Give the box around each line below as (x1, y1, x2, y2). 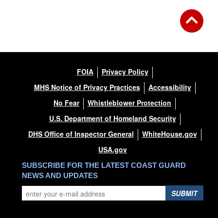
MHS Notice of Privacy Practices (34, 82, 140, 92)
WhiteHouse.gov (142, 129, 197, 139)
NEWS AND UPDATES (22, 171, 98, 180)
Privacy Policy (101, 67, 148, 77)
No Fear (54, 98, 79, 108)
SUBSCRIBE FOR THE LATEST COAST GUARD (22, 161, 186, 170)
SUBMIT (171, 188, 198, 199)
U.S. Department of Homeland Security (49, 113, 176, 124)
